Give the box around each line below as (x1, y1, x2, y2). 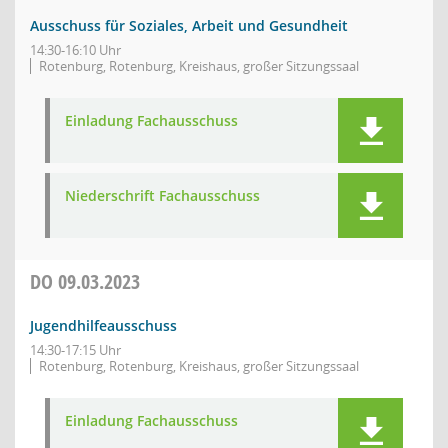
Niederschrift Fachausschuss (65, 186, 260, 205)
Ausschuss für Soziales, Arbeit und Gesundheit (30, 16, 348, 35)
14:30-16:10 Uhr (30, 41, 121, 59)
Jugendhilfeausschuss (30, 316, 177, 335)
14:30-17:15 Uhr (30, 341, 121, 359)
